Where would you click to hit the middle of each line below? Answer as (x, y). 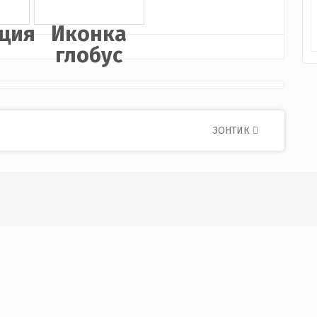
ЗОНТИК (232, 131)
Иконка (89, 34)
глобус (89, 55)
